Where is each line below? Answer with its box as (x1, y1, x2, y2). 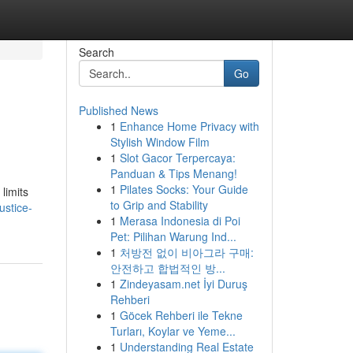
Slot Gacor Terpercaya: (119, 150, 236, 165)
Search (78, 44, 114, 60)
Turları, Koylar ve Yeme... (110, 323, 236, 339)
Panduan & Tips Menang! (110, 165, 237, 181)
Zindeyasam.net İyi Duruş (119, 276, 247, 292)
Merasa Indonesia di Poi (119, 213, 240, 229)
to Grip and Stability (110, 197, 208, 213)
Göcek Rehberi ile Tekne (119, 307, 243, 323)
